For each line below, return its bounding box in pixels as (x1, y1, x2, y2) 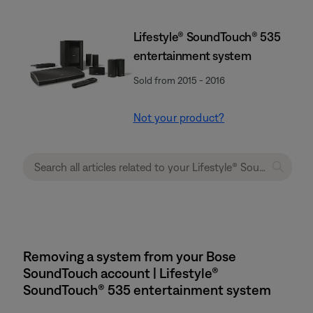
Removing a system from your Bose (23, 248, 236, 264)
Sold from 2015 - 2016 (133, 75, 225, 86)
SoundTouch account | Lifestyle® (23, 265, 219, 281)
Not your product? (133, 111, 225, 124)
